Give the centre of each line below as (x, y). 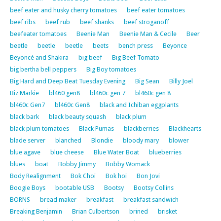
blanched (68, 140)
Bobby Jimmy (77, 164)
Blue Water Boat (116, 152)
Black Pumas (96, 128)
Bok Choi (83, 176)
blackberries (141, 128)
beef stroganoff (147, 22)
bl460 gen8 (64, 93)
